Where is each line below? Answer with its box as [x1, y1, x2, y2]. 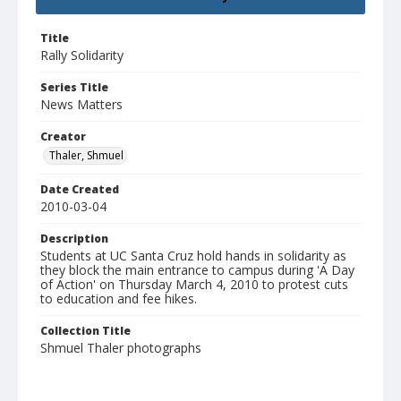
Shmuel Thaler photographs [40, 339, 201, 357]
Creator [40, 129, 86, 145]
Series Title [40, 80, 108, 96]
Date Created [40, 182, 119, 198]
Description [40, 231, 108, 247]
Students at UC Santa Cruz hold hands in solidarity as [40, 247, 346, 265]
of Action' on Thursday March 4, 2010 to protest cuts [40, 276, 348, 294]
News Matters [40, 96, 123, 114]
